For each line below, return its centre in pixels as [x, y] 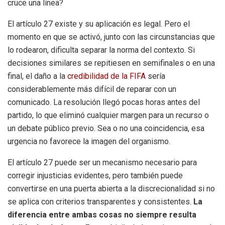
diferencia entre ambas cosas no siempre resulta [102, 214]
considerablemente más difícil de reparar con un [92, 89]
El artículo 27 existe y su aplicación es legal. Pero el [99, 24]
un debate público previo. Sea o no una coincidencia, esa [106, 128]
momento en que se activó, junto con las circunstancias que [111, 37]
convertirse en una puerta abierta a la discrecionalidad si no [111, 188]
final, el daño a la [37, 76]
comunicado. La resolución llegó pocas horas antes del [104, 102]
